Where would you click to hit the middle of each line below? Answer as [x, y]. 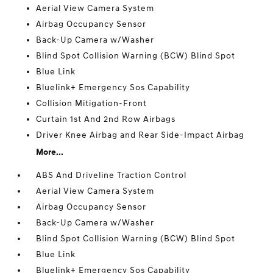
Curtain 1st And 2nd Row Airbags [106, 119]
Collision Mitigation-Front [92, 103]
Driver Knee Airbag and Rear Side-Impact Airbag [140, 135]
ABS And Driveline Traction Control [112, 175]
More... [50, 152]
